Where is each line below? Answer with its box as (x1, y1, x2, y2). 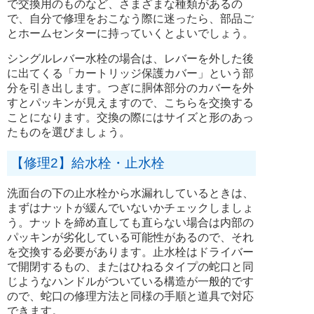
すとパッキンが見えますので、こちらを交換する (7, 96, 254, 109)
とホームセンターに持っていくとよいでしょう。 (7, 27, 254, 39)
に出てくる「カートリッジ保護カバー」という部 (7, 67, 254, 79)
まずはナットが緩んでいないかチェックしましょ (7, 201, 254, 214)
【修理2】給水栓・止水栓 (11, 155, 165, 170)
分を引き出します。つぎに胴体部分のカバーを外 (7, 81, 254, 94)
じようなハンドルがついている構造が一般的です (7, 275, 254, 287)
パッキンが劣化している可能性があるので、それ (7, 231, 254, 243)
